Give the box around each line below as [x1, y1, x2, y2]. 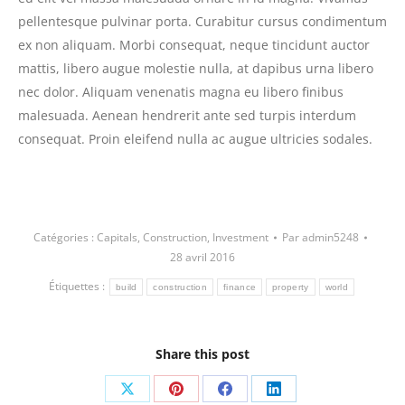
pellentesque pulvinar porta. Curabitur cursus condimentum [18, 12, 387, 30]
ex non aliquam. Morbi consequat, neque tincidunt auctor [18, 35, 370, 53]
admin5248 [301, 229, 359, 245]
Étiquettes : [48, 278, 108, 295]
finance [223, 281, 257, 292]
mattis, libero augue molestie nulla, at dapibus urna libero [18, 59, 373, 77]
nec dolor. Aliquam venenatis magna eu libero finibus [18, 82, 344, 100]
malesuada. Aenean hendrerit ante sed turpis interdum [18, 106, 356, 124]
